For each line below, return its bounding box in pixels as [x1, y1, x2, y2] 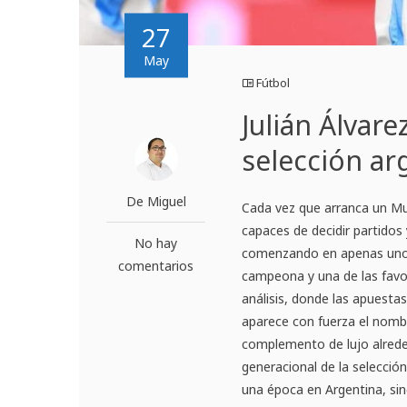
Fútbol [256, 74, 291, 92]
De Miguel [125, 193, 186, 211]
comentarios [118, 257, 194, 275]
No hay [134, 234, 178, 253]
